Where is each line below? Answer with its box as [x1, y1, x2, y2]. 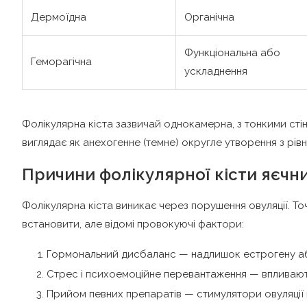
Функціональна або [184, 47, 280, 60]
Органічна [184, 11, 234, 24]
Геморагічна [31, 56, 92, 69]
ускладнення [184, 65, 247, 78]
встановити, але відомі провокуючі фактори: [22, 218, 244, 231]
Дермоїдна [31, 11, 86, 24]
